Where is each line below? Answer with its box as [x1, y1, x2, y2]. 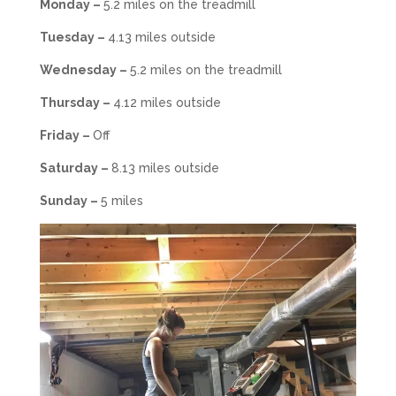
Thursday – [39, 95, 113, 110]
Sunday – [39, 194, 101, 209]
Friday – [39, 128, 93, 143]
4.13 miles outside [107, 30, 216, 45]
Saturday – [39, 161, 111, 176]
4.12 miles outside [112, 95, 221, 110]
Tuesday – [39, 30, 108, 45]
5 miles [100, 194, 143, 209]
